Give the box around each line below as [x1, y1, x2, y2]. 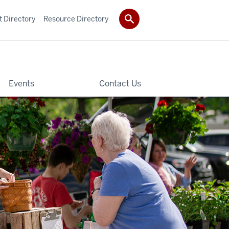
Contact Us [99, 78, 141, 89]
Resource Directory [43, 14, 108, 24]
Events [8, 78, 34, 89]
